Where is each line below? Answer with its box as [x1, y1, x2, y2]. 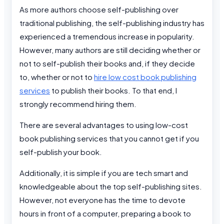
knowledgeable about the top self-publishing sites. [19, 181, 202, 191]
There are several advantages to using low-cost [19, 120, 188, 130]
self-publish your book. [19, 147, 102, 157]
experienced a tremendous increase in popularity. [19, 31, 194, 41]
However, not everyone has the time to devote [19, 195, 185, 205]
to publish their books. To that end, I [50, 85, 177, 95]
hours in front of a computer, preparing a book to [19, 208, 191, 218]
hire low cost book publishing [94, 72, 196, 82]
